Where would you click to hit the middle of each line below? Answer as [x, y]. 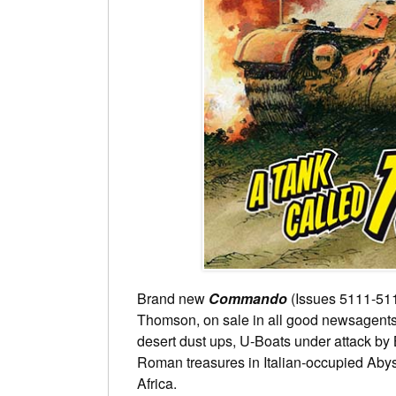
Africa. [157, 383]
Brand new [173, 298]
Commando [248, 298]
